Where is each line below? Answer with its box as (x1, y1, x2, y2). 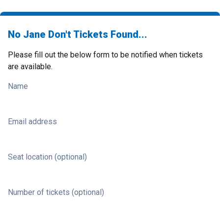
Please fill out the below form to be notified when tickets (8, 50, 203, 59)
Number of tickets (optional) (8, 188, 104, 197)
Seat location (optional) (8, 152, 87, 162)
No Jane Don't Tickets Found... (8, 28, 147, 40)
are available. (8, 62, 53, 71)
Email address (8, 117, 57, 126)
